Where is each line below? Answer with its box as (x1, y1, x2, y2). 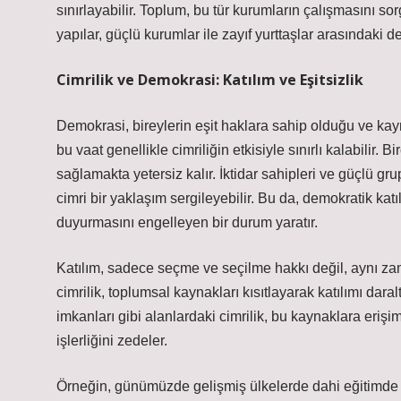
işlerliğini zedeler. (56, 333, 167, 348)
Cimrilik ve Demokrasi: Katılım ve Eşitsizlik (56, 70, 363, 90)
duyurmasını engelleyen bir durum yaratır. (56, 215, 318, 230)
